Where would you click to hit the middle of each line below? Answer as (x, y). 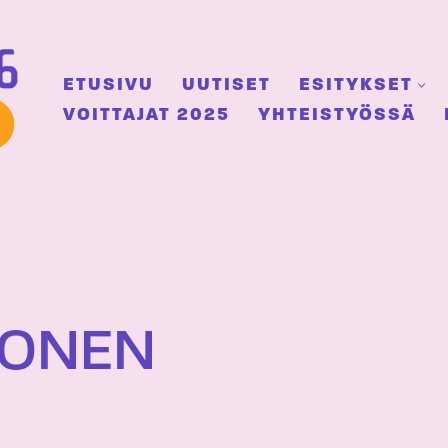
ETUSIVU (108, 85)
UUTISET (226, 85)
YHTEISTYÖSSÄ (337, 115)
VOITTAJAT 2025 (146, 115)
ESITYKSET (356, 85)
